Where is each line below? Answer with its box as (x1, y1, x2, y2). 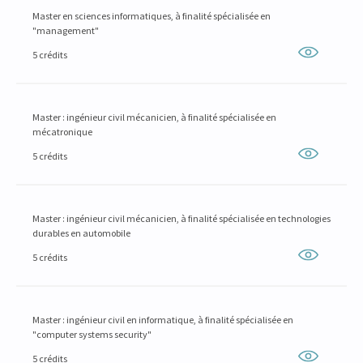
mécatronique (32, 126, 92, 138)
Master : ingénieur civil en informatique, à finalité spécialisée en (32, 314, 293, 326)
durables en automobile (32, 227, 130, 239)
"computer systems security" (32, 328, 152, 340)
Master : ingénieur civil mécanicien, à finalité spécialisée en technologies (32, 212, 331, 224)
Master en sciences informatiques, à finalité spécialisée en (32, 10, 271, 22)
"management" (32, 24, 99, 36)
